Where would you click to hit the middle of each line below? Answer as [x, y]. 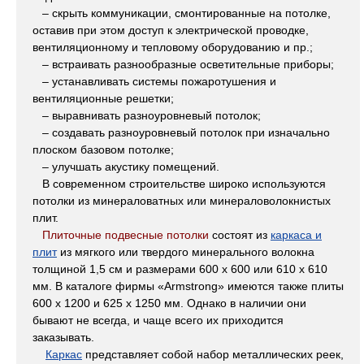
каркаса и [296, 235]
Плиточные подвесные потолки [124, 235]
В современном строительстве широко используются [179, 184]
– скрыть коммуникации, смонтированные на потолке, [182, 13]
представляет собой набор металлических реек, [214, 355]
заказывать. [63, 338]
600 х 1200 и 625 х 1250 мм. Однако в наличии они [169, 303]
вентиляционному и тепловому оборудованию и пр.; [173, 48]
